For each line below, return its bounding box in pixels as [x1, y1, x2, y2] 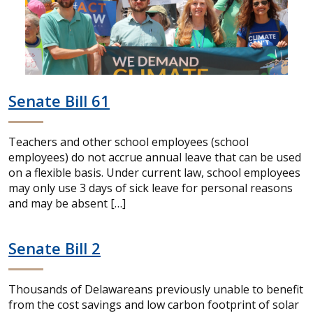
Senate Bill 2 [8, 238, 101, 259]
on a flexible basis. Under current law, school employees [8, 165, 300, 180]
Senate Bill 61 [8, 90, 110, 111]
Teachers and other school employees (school [8, 134, 249, 150]
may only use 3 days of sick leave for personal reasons [8, 180, 293, 196]
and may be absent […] [8, 196, 126, 211]
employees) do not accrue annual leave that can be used [8, 150, 301, 165]
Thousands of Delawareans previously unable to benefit [8, 282, 303, 297]
